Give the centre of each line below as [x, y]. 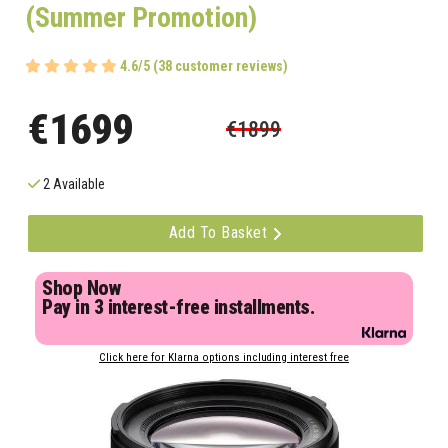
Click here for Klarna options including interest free [224, 358]
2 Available [72, 184]
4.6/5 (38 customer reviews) [203, 66]
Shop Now [81, 289]
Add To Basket [220, 233]
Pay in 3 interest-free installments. [178, 308]
